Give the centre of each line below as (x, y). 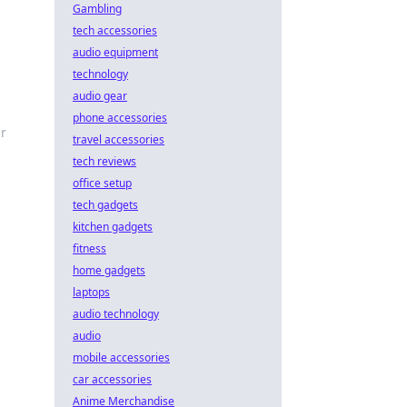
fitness (89, 248)
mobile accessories (121, 357)
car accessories (112, 379)
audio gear (100, 96)
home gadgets (109, 270)
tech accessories (115, 30)
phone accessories (120, 118)
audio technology (116, 314)
